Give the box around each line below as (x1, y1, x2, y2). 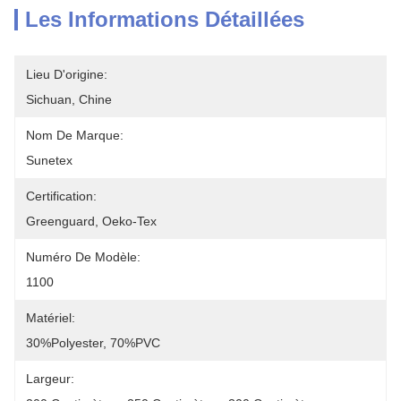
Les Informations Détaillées (25, 7, 304, 31)
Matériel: (26, 311, 75, 325)
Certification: (26, 189, 97, 203)
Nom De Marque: (26, 128, 124, 142)
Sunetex (26, 153, 73, 167)
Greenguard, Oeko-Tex (26, 214, 157, 228)
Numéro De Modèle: (26, 250, 141, 264)
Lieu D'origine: (26, 67, 107, 81)
